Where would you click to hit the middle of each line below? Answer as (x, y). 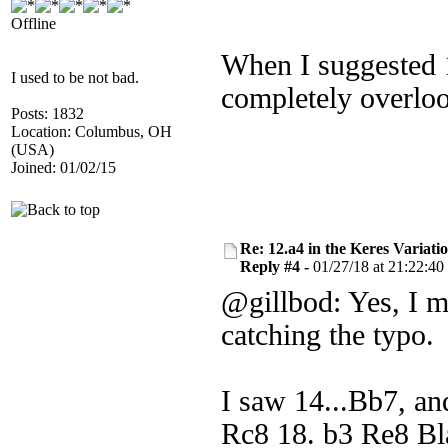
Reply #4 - (276, 266)
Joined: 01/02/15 (63, 167)
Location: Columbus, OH (91, 131)
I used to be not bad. (75, 77)
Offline (33, 23)
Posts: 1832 (47, 113)
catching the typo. (327, 335)
